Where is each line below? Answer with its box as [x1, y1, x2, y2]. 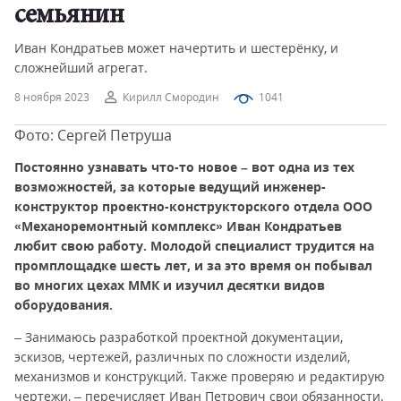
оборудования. [14, 296, 113, 313]
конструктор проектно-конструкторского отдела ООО [14, 198, 372, 215]
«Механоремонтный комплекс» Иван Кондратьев [14, 218, 342, 235]
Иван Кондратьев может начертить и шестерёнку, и [14, 39, 338, 56]
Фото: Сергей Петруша [14, 125, 172, 145]
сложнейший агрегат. [14, 59, 148, 76]
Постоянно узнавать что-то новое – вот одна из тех [14, 158, 354, 175]
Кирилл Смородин [123, 90, 219, 105]
